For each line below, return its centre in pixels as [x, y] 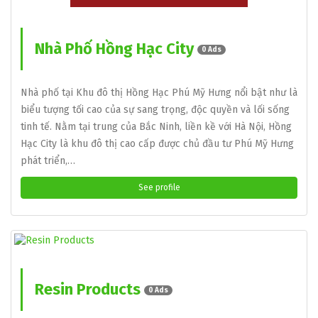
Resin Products [89, 289]
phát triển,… [48, 161]
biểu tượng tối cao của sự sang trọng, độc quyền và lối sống [155, 110]
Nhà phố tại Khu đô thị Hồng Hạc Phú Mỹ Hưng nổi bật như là [159, 93]
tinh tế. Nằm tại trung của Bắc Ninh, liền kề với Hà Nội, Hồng [156, 127]
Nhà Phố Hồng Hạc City [116, 49]
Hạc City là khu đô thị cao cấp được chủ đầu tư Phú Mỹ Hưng [157, 144]
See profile [159, 187]
